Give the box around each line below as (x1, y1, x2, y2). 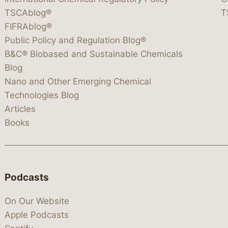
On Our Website (5, 196, 69, 206)
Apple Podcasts (5, 210, 69, 220)
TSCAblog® (5, 7, 51, 18)
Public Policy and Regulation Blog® (5, 35, 146, 45)
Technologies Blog (5, 90, 79, 100)
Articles (5, 103, 36, 114)
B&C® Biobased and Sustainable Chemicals (5, 48, 183, 59)
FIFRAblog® (5, 21, 52, 32)
